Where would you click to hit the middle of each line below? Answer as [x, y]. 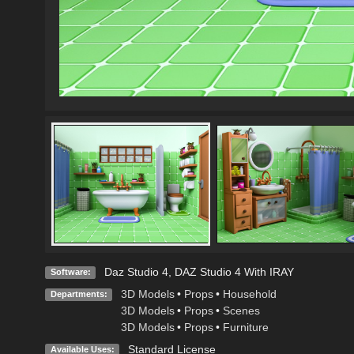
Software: [70, 271]
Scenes [241, 310]
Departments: [79, 294]
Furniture [245, 327]
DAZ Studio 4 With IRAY [234, 271]
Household [249, 294]
